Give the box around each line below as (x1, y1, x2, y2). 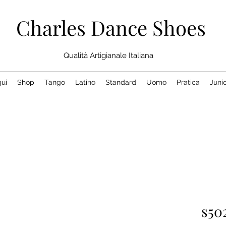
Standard (105, 78, 136, 86)
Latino (75, 78, 95, 86)
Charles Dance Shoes (16, 14, 206, 41)
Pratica (177, 78, 200, 86)
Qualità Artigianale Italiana (63, 51, 153, 60)
